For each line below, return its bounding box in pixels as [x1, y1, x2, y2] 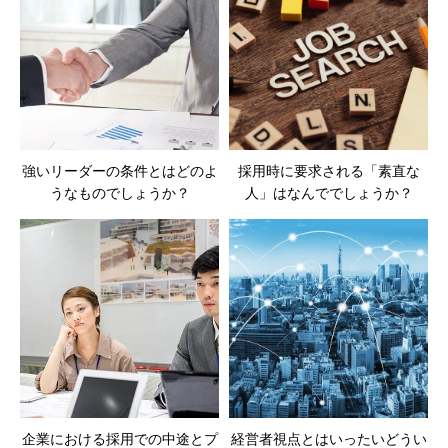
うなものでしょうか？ [49, 185, 190, 202]
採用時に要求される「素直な [237, 163, 420, 180]
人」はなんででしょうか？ [244, 185, 413, 202]
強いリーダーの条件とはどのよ [21, 163, 218, 180]
